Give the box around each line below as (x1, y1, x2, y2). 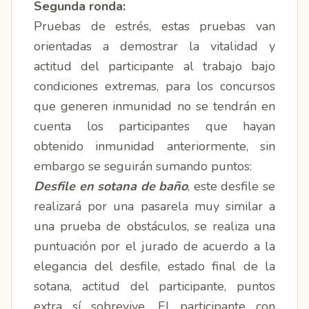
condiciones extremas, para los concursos (34, 78, 275, 94)
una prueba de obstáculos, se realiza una (34, 218, 275, 235)
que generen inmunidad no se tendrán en (34, 98, 275, 114)
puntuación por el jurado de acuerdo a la (34, 238, 275, 255)
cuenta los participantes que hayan (34, 118, 275, 134)
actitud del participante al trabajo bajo (34, 58, 275, 74)
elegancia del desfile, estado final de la (34, 258, 275, 275)
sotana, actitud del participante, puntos (34, 278, 275, 295)
